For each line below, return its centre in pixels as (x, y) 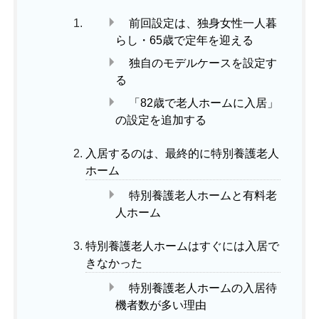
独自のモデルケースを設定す (203, 63)
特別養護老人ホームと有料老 (203, 195)
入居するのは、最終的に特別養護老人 (183, 153)
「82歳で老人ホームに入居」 (204, 103)
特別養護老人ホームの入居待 (203, 288)
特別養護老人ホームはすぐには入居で (183, 246)
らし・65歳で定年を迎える (185, 40)
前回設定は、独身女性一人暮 (203, 23)
